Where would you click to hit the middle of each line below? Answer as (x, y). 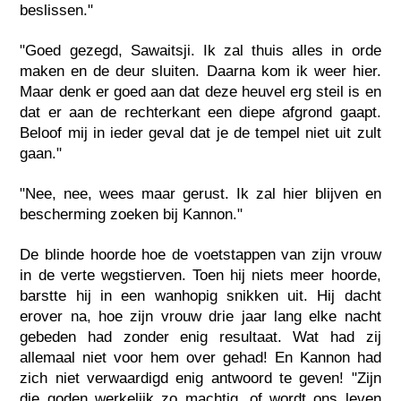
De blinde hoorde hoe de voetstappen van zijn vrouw (200, 255)
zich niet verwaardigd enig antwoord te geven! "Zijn (200, 379)
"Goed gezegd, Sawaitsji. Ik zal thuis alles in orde (200, 51)
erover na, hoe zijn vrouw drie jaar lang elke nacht (200, 317)
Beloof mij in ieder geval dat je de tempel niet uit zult (200, 133)
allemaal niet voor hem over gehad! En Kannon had (200, 358)
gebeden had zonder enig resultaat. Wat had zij (200, 337)
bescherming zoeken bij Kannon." (132, 215)
